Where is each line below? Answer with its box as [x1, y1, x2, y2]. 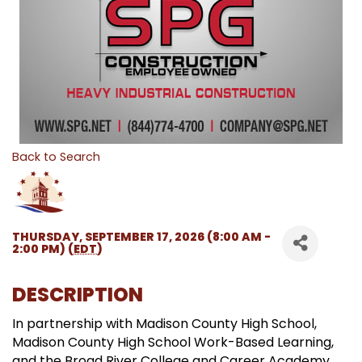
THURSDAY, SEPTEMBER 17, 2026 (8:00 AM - [12, 229, 271, 246]
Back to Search [12, 148, 100, 165]
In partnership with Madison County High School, [12, 314, 317, 333]
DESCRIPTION [12, 280, 143, 308]
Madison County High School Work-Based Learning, [12, 332, 334, 351]
